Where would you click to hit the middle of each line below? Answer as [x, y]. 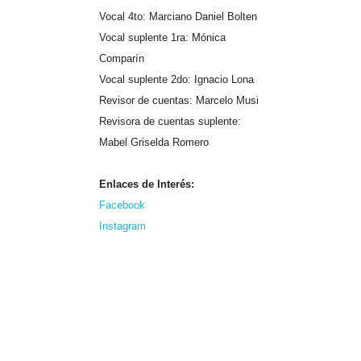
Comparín [121, 58]
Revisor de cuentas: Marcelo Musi [178, 100]
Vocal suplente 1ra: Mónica [162, 37]
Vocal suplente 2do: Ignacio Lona [176, 79]
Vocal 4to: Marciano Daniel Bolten [178, 16]
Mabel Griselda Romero [154, 142]
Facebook [122, 205]
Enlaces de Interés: [146, 184]
